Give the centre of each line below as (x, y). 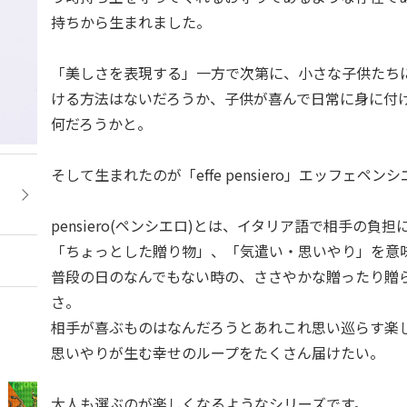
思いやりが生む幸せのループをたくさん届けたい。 (218, 352)
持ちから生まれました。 (131, 22)
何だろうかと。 (102, 124)
